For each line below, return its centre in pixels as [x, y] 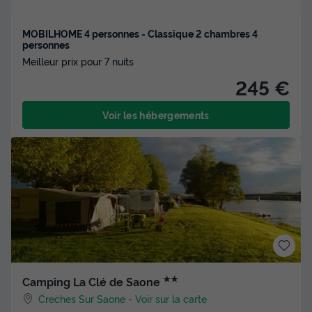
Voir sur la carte [171, 298]
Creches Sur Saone [82, 298]
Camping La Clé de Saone [93, 281]
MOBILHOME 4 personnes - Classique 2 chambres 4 [140, 33]
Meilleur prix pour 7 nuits [78, 61]
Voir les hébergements [156, 114]
